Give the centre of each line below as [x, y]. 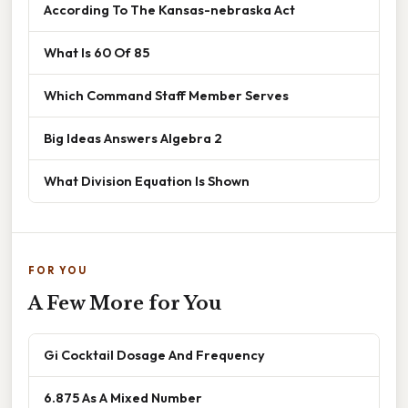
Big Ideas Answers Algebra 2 [133, 138]
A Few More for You [125, 304]
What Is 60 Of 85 [97, 53]
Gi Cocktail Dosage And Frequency [154, 355]
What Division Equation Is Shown [147, 181]
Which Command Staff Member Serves [166, 96]
